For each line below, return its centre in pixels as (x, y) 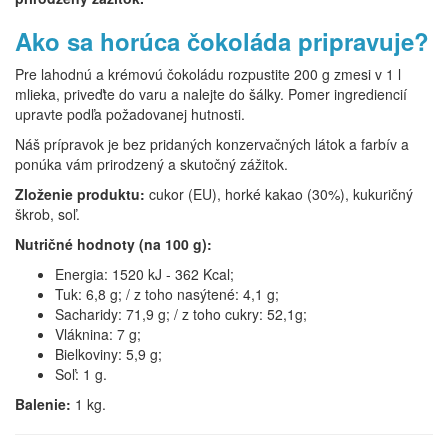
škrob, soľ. (47, 214)
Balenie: (45, 404)
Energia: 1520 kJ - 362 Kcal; (144, 274)
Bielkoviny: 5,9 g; (108, 354)
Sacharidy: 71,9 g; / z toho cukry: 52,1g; (181, 314)
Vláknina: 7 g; (98, 334)
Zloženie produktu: (80, 194)
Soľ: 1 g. (81, 374)
